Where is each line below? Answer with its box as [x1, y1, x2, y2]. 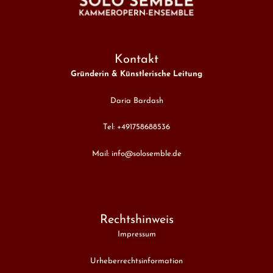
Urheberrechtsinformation [90, 257, 183, 265]
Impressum [117, 230, 156, 239]
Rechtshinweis [99, 214, 174, 227]
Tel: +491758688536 [103, 123, 170, 132]
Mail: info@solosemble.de [91, 150, 182, 158]
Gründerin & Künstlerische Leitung [71, 69, 202, 78]
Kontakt [115, 53, 158, 66]
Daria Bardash [110, 96, 163, 105]
